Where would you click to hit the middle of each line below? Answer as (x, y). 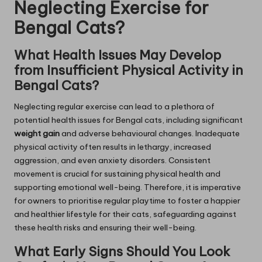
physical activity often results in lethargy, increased (113, 147)
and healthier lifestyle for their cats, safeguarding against (125, 214)
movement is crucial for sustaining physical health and (117, 174)
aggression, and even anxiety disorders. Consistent (112, 161)
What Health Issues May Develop (118, 55)
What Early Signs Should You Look (122, 252)
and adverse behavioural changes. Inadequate (150, 134)
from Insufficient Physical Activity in (129, 70)
